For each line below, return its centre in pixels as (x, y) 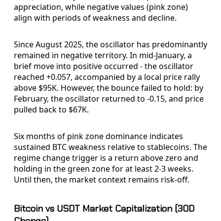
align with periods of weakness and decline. (95, 18)
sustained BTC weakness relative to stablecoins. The (110, 147)
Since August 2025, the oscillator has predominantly (110, 45)
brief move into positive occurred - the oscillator (104, 66)
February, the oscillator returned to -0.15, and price (109, 99)
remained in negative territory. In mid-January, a (103, 55)
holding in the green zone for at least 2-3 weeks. (104, 169)
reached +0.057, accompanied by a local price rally (107, 77)
